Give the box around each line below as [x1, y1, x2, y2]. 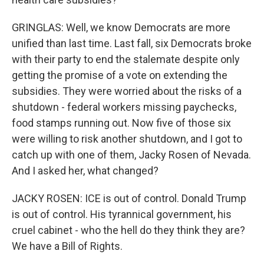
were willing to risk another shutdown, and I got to [12, 133, 242, 145]
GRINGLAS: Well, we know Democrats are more [12, 21, 230, 34]
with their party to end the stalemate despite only [12, 53, 240, 65]
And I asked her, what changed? [12, 164, 159, 177]
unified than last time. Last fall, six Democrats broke [12, 37, 252, 49]
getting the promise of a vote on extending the [12, 69, 227, 81]
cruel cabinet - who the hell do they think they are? [12, 224, 245, 236]
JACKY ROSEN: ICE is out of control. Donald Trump [12, 192, 246, 204]
